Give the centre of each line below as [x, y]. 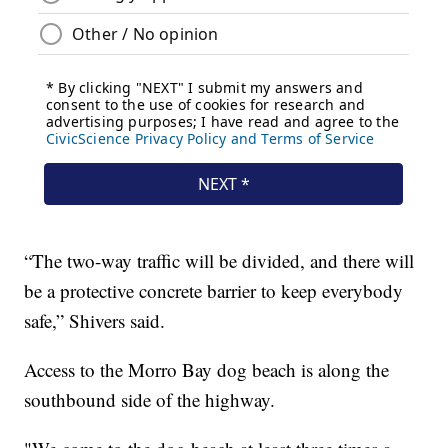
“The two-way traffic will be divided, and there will [219, 260]
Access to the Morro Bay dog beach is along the [207, 369]
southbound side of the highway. [150, 399]
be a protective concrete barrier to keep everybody [214, 290]
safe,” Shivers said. [95, 320]
